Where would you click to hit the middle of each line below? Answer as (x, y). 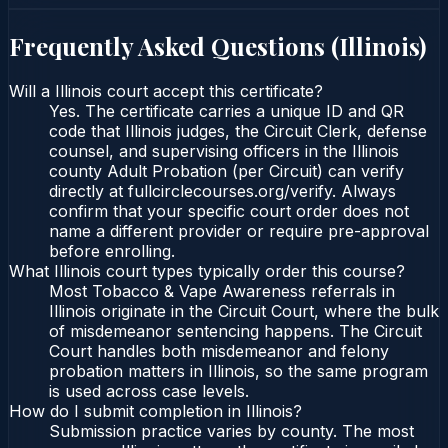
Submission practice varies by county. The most (231, 431)
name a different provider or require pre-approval (239, 231)
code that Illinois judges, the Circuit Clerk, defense (238, 131)
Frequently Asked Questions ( (174, 45)
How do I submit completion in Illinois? (155, 411)
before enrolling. (112, 251)
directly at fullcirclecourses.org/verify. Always (222, 191)
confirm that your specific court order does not (229, 211)
